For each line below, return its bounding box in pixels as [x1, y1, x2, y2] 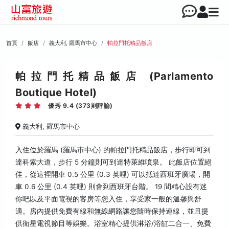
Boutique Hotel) [15, 86, 97, 99]
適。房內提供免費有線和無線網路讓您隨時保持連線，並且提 [15, 207, 209, 215]
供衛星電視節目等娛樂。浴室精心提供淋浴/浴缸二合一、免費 [15, 219, 211, 227]
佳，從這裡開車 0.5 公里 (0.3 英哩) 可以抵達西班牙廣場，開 [15, 170, 210, 178]
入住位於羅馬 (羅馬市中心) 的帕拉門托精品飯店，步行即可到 [15, 146, 211, 154]
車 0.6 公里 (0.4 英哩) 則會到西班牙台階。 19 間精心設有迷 [15, 182, 207, 191]
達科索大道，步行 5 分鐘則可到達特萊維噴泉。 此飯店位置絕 [15, 158, 212, 166]
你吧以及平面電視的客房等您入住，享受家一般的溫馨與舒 [15, 195, 201, 203]
